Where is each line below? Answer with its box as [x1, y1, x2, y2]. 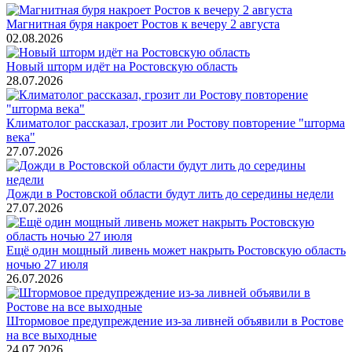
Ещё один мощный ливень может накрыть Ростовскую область [6, 243, 346, 257]
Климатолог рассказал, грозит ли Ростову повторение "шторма [6, 115, 345, 130]
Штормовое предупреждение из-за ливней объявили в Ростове [6, 313, 343, 328]
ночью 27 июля [6, 257, 88, 271]
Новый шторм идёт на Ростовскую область [6, 59, 237, 73]
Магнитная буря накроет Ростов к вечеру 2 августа [6, 16, 280, 31]
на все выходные [6, 328, 97, 342]
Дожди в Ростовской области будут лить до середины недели [6, 186, 334, 200]
